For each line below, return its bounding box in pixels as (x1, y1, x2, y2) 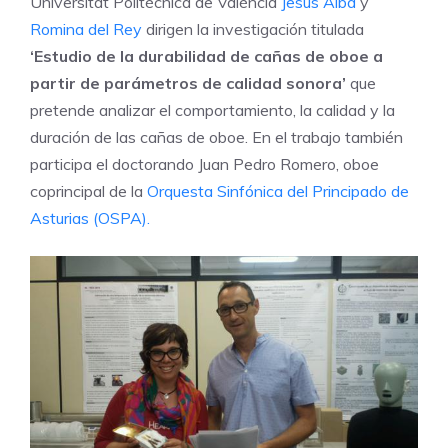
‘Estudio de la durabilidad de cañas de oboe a (30, 45, 383, 66)
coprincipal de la (30, 180, 147, 201)
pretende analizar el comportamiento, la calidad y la (30, 99, 395, 120)
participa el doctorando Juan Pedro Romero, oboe (30, 153, 379, 174)
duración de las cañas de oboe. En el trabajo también (30, 126, 403, 147)
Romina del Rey (30, 18, 146, 39)
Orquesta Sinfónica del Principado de (147, 180, 409, 201)
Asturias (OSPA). (30, 207, 150, 228)
